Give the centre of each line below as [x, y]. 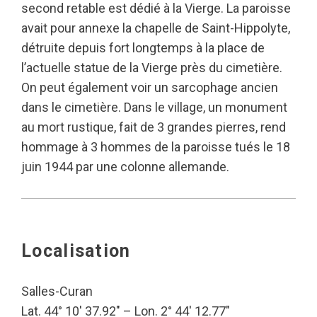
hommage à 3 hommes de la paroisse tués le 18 [156, 147]
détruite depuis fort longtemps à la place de [143, 48]
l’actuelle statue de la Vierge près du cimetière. [152, 68]
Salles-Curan [57, 291]
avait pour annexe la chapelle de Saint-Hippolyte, [156, 28]
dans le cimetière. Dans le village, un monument [154, 107]
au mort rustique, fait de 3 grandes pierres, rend [154, 127]
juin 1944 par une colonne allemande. [125, 167]
